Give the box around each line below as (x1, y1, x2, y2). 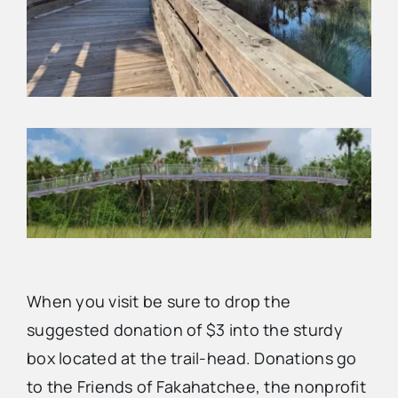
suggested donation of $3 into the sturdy (26, 319, 343, 341)
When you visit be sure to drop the (26, 291, 291, 313)
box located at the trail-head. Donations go (26, 347, 357, 370)
